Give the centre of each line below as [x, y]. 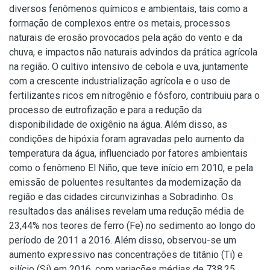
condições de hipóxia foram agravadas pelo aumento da [127, 139]
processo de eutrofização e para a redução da [105, 110]
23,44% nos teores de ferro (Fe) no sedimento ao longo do [132, 226]
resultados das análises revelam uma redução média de [127, 211]
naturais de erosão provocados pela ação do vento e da [126, 38]
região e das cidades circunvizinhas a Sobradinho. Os [121, 197]
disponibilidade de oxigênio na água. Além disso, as [118, 124]
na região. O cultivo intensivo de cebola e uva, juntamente [129, 67]
